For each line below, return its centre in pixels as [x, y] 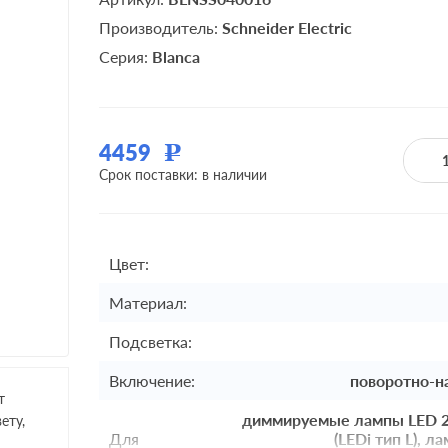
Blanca [176, 56]
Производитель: [160, 27]
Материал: [148, 302]
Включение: [152, 380]
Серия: [125, 56]
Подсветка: [150, 341]
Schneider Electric [287, 27]
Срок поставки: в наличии [183, 174]
